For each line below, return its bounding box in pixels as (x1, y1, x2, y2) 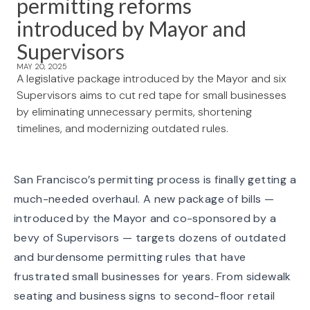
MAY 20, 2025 (17, 61, 67, 71)
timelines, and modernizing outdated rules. (17, 120, 228, 136)
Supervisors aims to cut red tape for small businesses (17, 87, 286, 102)
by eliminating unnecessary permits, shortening (17, 104, 252, 119)
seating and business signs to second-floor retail (14, 288, 275, 303)
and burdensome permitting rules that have (14, 249, 246, 264)
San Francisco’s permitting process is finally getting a (14, 172, 296, 187)
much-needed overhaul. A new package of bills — (14, 191, 275, 206)
